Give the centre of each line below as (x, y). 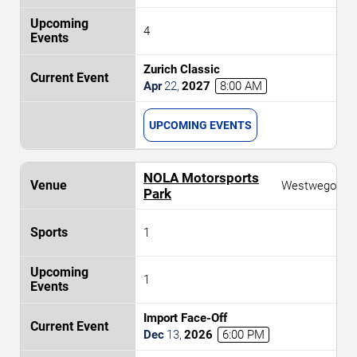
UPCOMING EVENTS (200, 125)
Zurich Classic (182, 69)
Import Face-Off (185, 318)
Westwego (309, 185)
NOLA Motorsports (201, 177)
